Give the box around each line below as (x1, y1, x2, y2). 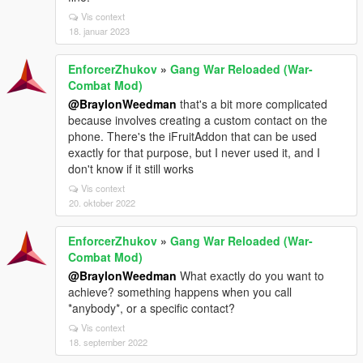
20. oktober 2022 (69, 196, 135, 210)
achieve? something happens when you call (68, 284, 292, 301)
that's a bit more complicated (177, 96, 327, 113)
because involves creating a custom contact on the (68, 112, 327, 129)
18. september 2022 (69, 335, 147, 349)
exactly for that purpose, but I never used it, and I (68, 144, 320, 161)
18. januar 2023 (69, 24, 130, 38)
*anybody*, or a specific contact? (68, 300, 235, 317)
